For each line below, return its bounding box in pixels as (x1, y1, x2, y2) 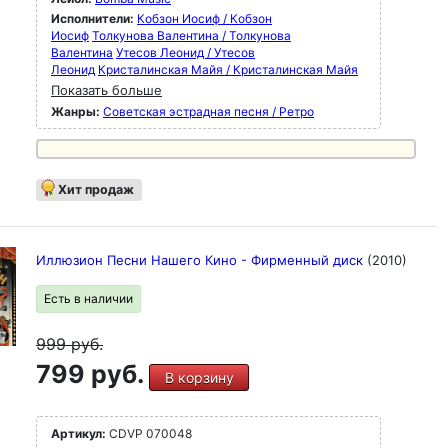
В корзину (164, 369, 234, 386)
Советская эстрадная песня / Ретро (103, 104, 314, 119)
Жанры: (51, 104, 100, 119)
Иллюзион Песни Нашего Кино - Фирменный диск (36, 252, 367, 268)
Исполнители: (51, 11, 137, 26)
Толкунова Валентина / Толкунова (92, 28, 291, 43)
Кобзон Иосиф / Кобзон (137, 11, 272, 26)
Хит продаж (58, 182, 134, 197)
